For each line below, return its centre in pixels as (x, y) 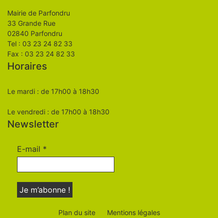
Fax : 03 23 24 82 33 (41, 54)
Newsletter (33, 124)
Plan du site (77, 213)
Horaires (27, 66)
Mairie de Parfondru (39, 13)
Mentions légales (133, 213)
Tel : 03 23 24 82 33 (40, 44)
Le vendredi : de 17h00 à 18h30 (58, 112)
